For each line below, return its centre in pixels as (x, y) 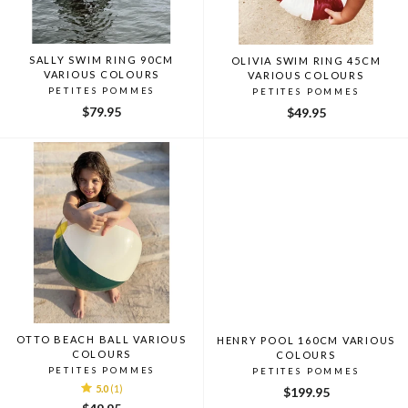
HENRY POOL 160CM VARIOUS (306, 341)
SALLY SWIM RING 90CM (102, 60)
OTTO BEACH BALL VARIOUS (102, 340)
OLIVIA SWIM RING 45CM (306, 61)
